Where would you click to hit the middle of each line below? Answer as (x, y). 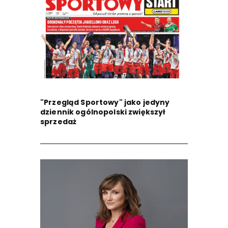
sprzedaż (59, 122)
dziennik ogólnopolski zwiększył (103, 112)
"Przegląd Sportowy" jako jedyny (105, 103)
